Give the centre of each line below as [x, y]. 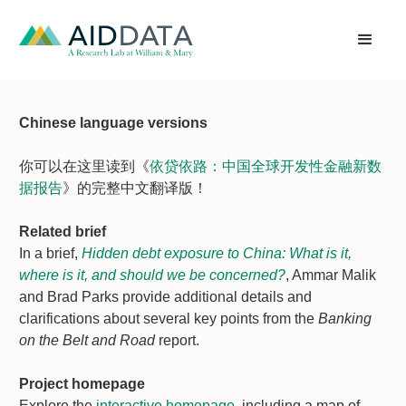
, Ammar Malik [331, 275]
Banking [345, 319]
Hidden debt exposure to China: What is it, [217, 253]
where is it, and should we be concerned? [152, 275]
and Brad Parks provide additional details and [165, 297]
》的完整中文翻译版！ [135, 188]
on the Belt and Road [89, 340]
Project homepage [82, 384]
